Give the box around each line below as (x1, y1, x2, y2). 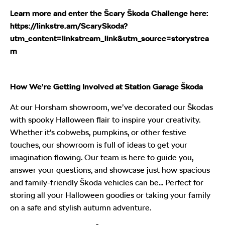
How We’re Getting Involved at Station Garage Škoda (10, 82, 203, 92)
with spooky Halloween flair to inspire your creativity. (10, 115, 200, 125)
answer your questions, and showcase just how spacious (10, 165, 210, 175)
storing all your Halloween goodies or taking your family (10, 190, 210, 200)
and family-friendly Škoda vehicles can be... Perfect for (10, 178, 203, 188)
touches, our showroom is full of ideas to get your (10, 140, 187, 150)
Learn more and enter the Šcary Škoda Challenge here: (10, 9, 208, 19)
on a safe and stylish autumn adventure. (10, 203, 151, 213)
